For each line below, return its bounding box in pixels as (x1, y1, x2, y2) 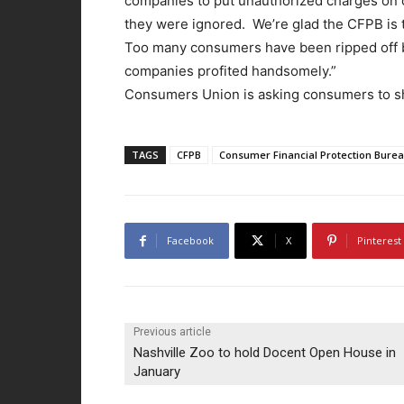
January (133, 363, 180, 381)
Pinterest (357, 234, 401, 248)
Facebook (167, 234, 214, 248)
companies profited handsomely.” (124, 62, 336, 80)
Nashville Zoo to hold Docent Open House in (133, 344, 396, 362)
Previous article (133, 326, 211, 339)
